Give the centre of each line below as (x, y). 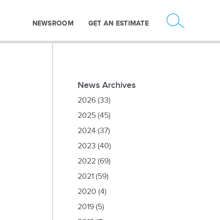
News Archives (107, 85)
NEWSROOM (53, 23)
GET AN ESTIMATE (118, 23)
